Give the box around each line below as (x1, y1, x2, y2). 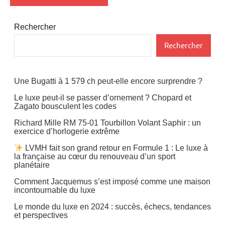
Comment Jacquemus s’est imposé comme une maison (14, 177, 210, 186)
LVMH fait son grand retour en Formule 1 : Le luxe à (23, 144, 208, 153)
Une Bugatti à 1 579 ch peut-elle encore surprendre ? (14, 76, 202, 85)
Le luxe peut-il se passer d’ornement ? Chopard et (14, 93, 191, 102)
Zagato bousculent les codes (14, 101, 117, 110)
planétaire (14, 161, 50, 170)
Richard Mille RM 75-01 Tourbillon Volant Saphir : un (14, 118, 201, 127)
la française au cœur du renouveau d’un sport (14, 152, 175, 161)
